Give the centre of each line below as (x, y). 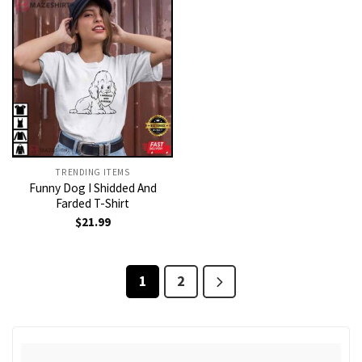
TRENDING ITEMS (93, 172)
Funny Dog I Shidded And (93, 187)
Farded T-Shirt (93, 203)
